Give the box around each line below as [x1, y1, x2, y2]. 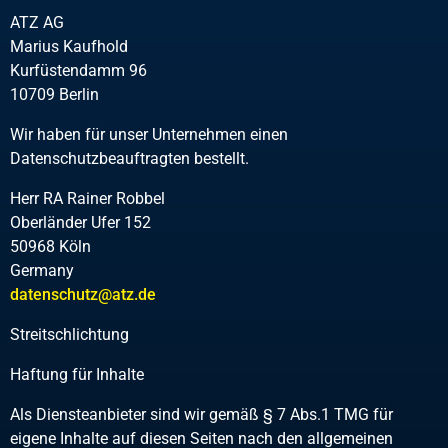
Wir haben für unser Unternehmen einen [10, 125, 288, 144]
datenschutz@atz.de [10, 285, 156, 304]
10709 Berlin [10, 85, 99, 104]
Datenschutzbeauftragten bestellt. [10, 149, 249, 168]
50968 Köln [10, 237, 91, 256]
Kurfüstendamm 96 [10, 61, 147, 80]
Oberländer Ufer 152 [10, 213, 151, 232]
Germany [10, 261, 74, 280]
